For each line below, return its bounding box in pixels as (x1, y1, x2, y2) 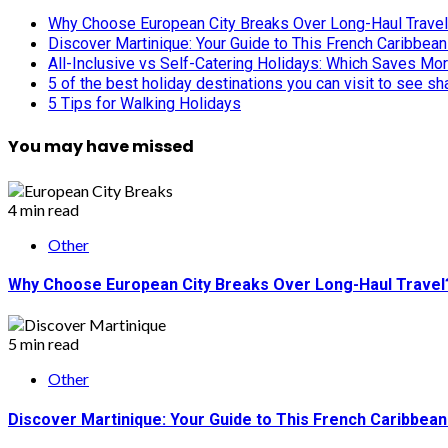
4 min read (8, 199, 79, 219)
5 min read (8, 334, 79, 354)
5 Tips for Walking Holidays (48, 94, 241, 114)
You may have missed (8, 135, 194, 159)
